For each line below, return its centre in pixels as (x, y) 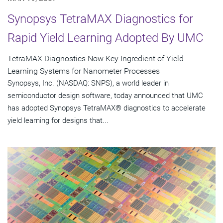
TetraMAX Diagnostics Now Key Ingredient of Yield (96, 58)
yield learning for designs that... (58, 120)
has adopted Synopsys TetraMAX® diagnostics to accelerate (107, 108)
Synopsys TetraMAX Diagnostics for (100, 19)
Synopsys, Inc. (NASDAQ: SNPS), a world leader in (88, 83)
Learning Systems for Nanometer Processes (84, 71)
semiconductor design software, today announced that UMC (105, 95)
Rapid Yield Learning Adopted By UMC (106, 38)
